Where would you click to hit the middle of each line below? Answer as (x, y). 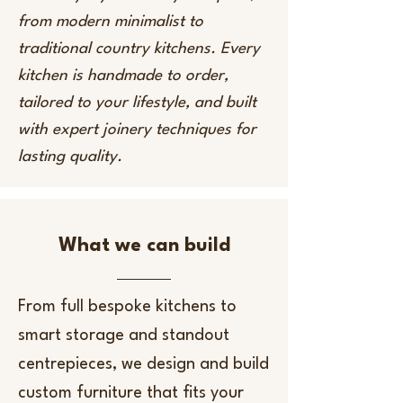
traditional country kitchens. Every (139, 49)
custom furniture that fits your (131, 393)
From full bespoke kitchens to (127, 307)
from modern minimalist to (111, 22)
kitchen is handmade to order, (123, 76)
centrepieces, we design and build (143, 364)
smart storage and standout (124, 336)
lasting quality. (70, 157)
